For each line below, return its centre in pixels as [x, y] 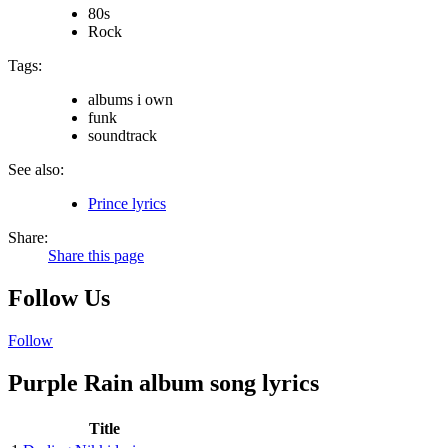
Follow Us [59, 297]
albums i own [130, 99]
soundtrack [122, 135]
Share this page [96, 255]
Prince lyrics [127, 203]
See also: [36, 169]
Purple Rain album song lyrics [163, 382]
